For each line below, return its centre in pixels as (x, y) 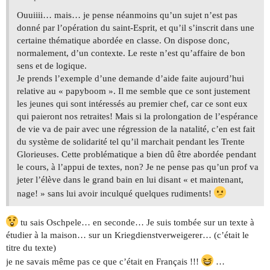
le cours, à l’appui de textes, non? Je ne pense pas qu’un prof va (138, 167)
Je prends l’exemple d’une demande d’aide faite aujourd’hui (130, 79)
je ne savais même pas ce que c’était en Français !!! (104, 262)
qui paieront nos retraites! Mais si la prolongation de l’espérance (137, 117)
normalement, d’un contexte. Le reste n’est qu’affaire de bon (131, 53)
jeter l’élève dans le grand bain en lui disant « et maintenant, (130, 180)
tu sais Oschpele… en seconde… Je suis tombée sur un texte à (136, 223)
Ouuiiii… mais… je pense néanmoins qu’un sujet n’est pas (127, 15)
